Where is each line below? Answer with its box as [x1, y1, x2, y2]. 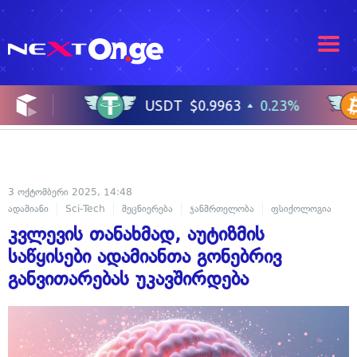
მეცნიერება [122, 203, 173, 215]
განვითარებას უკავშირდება [8, 267, 249, 291]
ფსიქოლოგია [271, 203, 331, 215]
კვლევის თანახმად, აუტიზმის [8, 222, 265, 246]
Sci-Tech [65, 203, 105, 215]
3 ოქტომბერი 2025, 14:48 [8, 186, 132, 198]
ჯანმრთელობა [190, 203, 254, 215]
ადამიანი [8, 203, 49, 215]
